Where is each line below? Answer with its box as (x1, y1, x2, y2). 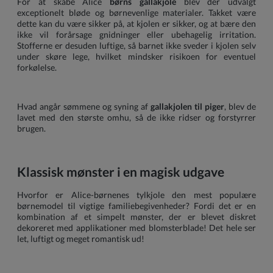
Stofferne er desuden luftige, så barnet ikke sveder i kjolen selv (17, 40, 256, 51)
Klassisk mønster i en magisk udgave (17, 163, 224, 179)
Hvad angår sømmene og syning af (17, 101, 151, 112)
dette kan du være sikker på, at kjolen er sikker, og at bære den (17, 18, 256, 29)
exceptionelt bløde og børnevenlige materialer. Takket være (17, 7, 256, 18)
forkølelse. (17, 62, 57, 73)
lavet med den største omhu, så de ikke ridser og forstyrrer (17, 112, 256, 122)
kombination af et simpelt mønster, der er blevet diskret (17, 211, 256, 222)
